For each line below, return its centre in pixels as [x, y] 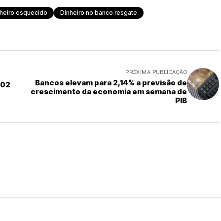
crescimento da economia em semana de [109, 92]
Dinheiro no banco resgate [99, 13]
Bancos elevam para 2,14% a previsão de [111, 83]
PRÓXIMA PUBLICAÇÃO [156, 72]
